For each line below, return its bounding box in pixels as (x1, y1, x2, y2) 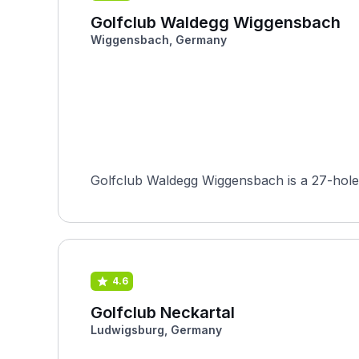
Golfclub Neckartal (91, 303, 235, 322)
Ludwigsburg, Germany (91, 323, 222, 337)
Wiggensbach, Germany (91, 33, 227, 46)
